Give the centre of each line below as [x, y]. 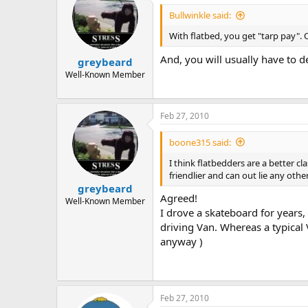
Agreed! [179, 198]
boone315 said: [200, 142]
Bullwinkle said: [200, 15]
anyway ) [181, 242]
